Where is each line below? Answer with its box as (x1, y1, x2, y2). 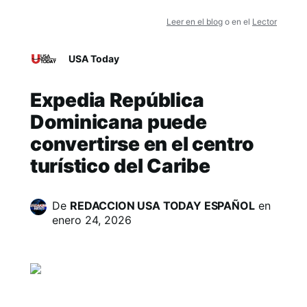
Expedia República (30, 88, 204, 112)
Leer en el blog (167, 16, 223, 27)
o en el (223, 16, 252, 27)
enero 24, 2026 (52, 213, 132, 227)
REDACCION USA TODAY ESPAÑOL (70, 199, 255, 212)
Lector (252, 16, 277, 27)
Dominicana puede (30, 110, 207, 134)
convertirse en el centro (30, 132, 254, 156)
